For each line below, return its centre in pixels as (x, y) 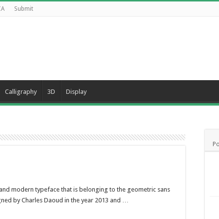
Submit (24, 9)
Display (76, 92)
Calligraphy (21, 92)
